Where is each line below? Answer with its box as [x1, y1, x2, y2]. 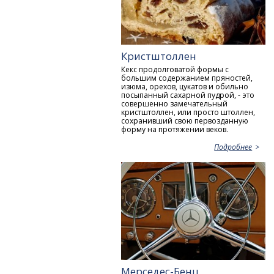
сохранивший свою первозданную [121, 115, 249, 126]
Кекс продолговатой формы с [121, 64, 229, 75]
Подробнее [214, 141, 253, 152]
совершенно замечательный [121, 98, 228, 109]
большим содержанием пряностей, [121, 72, 253, 83]
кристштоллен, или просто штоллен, [121, 106, 256, 117]
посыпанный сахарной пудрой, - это [121, 89, 255, 100]
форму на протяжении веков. [121, 124, 229, 135]
